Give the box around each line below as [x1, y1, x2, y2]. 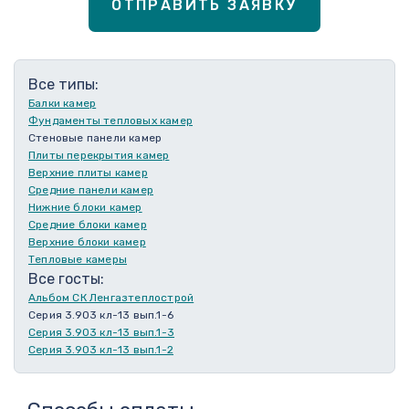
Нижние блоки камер [28, 201, 142, 215]
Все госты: [28, 270, 104, 288]
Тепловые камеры [28, 253, 127, 267]
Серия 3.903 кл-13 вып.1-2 [28, 343, 174, 357]
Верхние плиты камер [28, 166, 148, 180]
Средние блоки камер [28, 218, 147, 232]
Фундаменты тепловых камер [28, 114, 193, 128]
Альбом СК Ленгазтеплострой [28, 291, 194, 305]
